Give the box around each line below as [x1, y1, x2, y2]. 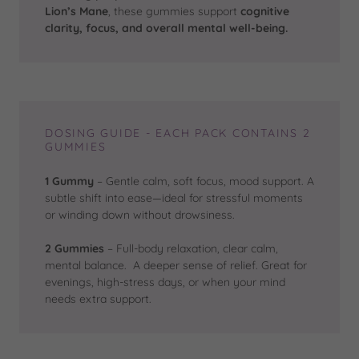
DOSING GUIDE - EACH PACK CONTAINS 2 [45, 126, 311, 141]
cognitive [240, 4, 289, 19]
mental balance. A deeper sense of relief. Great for [45, 258, 307, 273]
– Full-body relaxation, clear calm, [104, 241, 278, 256]
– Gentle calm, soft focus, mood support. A [94, 174, 314, 189]
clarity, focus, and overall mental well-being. [45, 21, 288, 36]
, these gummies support [108, 4, 240, 19]
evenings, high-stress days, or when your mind [45, 275, 285, 290]
